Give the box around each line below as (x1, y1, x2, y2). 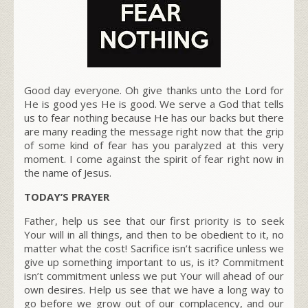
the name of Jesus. (24, 165, 111, 179)
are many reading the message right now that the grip (24, 124, 284, 138)
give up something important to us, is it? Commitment (24, 254, 284, 269)
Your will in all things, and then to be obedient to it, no (24, 227, 284, 241)
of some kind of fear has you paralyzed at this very (24, 137, 284, 152)
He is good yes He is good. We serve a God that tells (24, 96, 284, 111)
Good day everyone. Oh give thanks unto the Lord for (24, 82, 284, 97)
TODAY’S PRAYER (24, 189, 109, 203)
